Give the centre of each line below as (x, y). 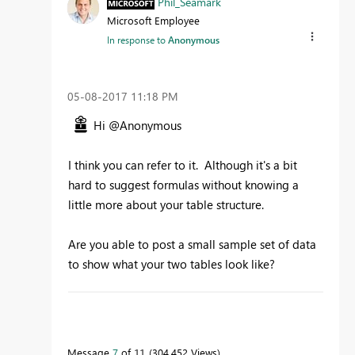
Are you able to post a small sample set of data (192, 244)
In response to (137, 39)
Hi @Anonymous (137, 125)
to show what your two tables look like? (172, 263)
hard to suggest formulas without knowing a (183, 184)
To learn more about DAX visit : (150, 319)
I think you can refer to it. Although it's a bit (183, 164)
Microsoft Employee (153, 20)
